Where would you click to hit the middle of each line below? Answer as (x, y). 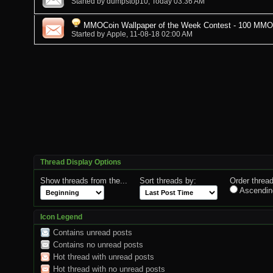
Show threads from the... (84, 180)
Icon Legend (61, 217)
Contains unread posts (93, 232)
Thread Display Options (81, 162)
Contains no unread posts (98, 244)
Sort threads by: (168, 180)
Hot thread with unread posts (104, 257)
